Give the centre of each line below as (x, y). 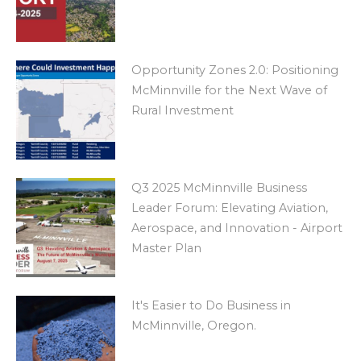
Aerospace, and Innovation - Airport (237, 228)
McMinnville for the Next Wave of (229, 91)
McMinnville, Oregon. (193, 325)
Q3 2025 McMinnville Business (219, 188)
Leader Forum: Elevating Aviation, (229, 208)
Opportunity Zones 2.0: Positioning (234, 71)
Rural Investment (182, 111)
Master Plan (166, 249)
